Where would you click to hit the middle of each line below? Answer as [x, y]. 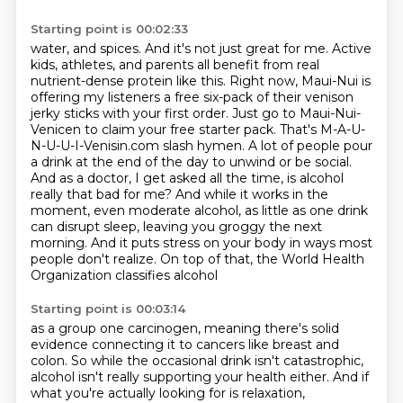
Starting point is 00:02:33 [109, 29]
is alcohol [315, 178]
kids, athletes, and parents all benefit [146, 65]
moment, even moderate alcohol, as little [161, 210]
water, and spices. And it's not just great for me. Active [201, 49]
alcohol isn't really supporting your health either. [181, 377]
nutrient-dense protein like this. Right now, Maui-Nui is [200, 81]
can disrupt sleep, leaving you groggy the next [176, 227]
